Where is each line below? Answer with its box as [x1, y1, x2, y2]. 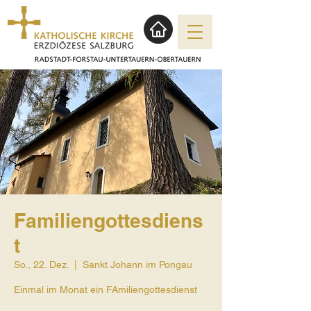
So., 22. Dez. [14, 259, 69, 270]
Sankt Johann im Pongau [83, 259, 192, 270]
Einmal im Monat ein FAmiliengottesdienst [14, 284, 197, 295]
